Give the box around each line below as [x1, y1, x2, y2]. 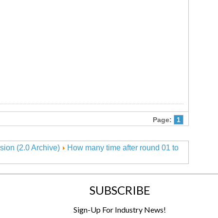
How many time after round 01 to [67, 144, 179, 152]
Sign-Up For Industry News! [73, 205, 166, 214]
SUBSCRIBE [89, 183, 150, 197]
